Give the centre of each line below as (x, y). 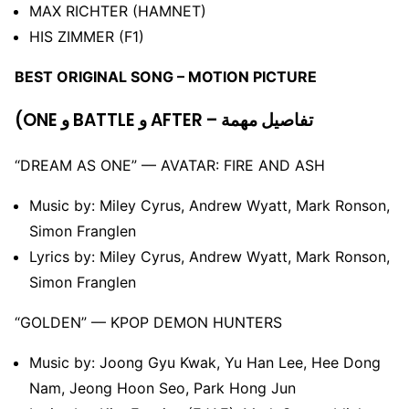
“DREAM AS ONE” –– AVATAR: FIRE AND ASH (170, 166)
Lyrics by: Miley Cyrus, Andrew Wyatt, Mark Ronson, (210, 257)
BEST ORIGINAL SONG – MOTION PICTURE (166, 76)
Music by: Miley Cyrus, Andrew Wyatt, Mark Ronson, (210, 206)
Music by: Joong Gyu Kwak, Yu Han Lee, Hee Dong (205, 363)
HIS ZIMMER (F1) (87, 36)
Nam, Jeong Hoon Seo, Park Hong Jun (163, 388)
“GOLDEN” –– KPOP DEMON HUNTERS (148, 323)
